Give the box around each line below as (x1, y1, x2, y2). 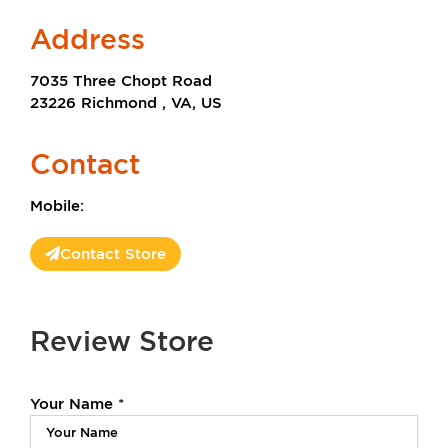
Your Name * (30, 393, 124, 413)
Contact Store (60, 244, 166, 264)
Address (30, 21, 145, 58)
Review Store (30, 323, 214, 360)
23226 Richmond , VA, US (30, 93, 222, 113)
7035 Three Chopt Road (30, 71, 212, 91)
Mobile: (30, 196, 84, 216)
